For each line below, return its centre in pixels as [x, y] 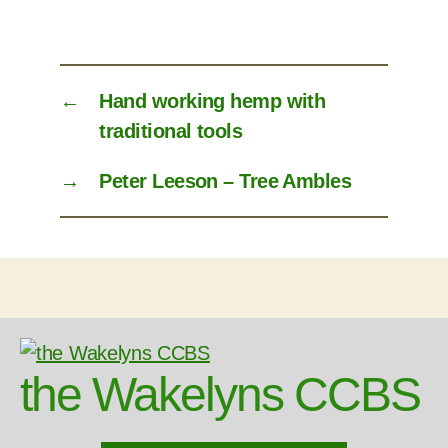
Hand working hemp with [212, 101]
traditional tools [171, 131]
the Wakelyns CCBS [220, 394]
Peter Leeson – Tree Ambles [225, 181]
